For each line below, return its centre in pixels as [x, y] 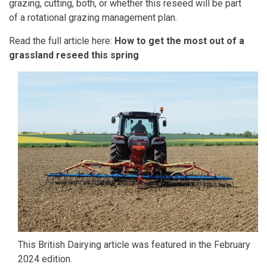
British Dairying [70, 244]
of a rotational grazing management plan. [94, 18]
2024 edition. [46, 259]
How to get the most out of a [179, 41]
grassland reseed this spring [74, 55]
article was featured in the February [176, 244]
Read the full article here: [62, 41]
